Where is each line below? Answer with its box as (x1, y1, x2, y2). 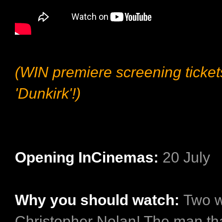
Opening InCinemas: (15, 149, 163, 166)
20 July (163, 149, 210, 166)
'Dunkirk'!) (15, 85, 81, 102)
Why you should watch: (15, 191, 179, 208)
